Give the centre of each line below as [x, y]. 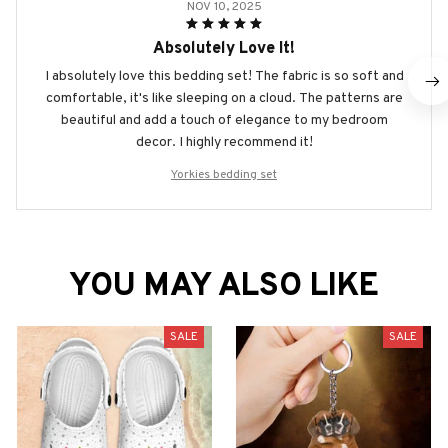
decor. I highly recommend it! [224, 143]
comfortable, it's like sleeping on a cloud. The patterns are [224, 99]
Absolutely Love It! [224, 49]
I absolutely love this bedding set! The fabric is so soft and [224, 77]
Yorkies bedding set [224, 175]
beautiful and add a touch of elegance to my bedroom [224, 121]
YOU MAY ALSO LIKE [224, 287]
